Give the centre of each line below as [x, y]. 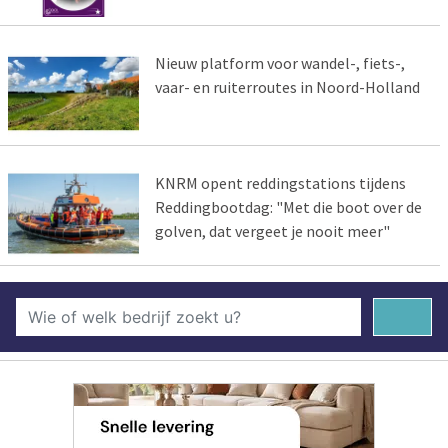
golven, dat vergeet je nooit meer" [272, 231]
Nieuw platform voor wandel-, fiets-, [279, 63]
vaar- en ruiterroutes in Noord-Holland [287, 87]
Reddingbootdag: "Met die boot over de [288, 207]
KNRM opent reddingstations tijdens [280, 183]
